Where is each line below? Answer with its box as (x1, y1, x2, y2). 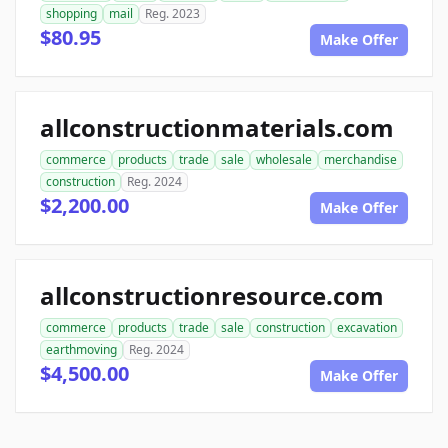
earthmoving (46, 341, 117, 359)
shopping (46, 5, 97, 23)
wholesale (256, 151, 312, 169)
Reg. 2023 (145, 5, 200, 23)
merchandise (324, 151, 397, 169)
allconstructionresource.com (40, 279, 384, 313)
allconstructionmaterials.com (40, 111, 394, 145)
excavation (337, 319, 397, 337)
